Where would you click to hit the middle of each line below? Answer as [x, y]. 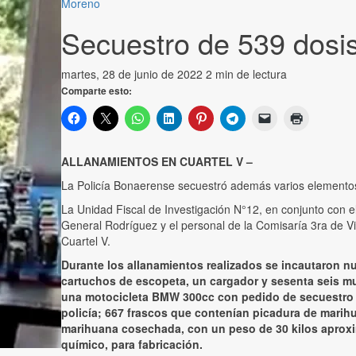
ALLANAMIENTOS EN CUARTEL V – [157, 162]
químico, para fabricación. [132, 344]
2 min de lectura [246, 74]
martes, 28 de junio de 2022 [133, 74]
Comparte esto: [97, 91]
